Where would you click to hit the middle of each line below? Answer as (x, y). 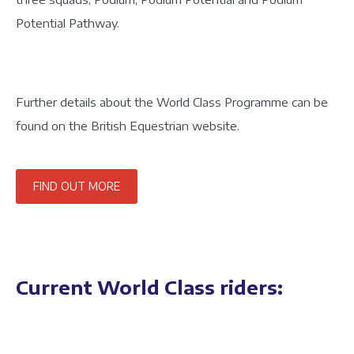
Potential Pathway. (68, 23)
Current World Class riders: (149, 287)
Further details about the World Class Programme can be (172, 102)
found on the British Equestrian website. (128, 126)
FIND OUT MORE (77, 186)
